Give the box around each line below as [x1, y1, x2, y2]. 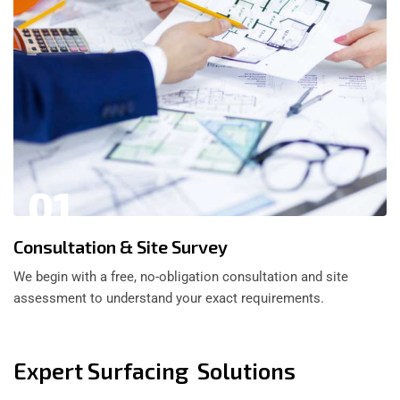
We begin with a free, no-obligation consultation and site [13, 269, 348, 286]
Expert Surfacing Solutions [13, 357, 296, 385]
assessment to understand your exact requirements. [13, 290, 324, 307]
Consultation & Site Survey [13, 236, 228, 258]
